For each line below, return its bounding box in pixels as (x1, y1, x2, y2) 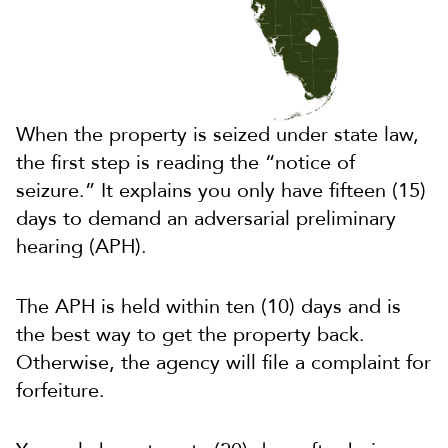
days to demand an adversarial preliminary (16, 205, 396, 233)
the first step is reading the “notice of (16, 149, 355, 177)
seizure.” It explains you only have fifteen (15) (16, 177, 426, 205)
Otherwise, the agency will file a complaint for (16, 349, 431, 377)
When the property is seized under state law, (16, 121, 419, 149)
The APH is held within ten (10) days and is (16, 293, 401, 321)
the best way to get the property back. (16, 321, 365, 349)
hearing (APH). (16, 233, 147, 261)
